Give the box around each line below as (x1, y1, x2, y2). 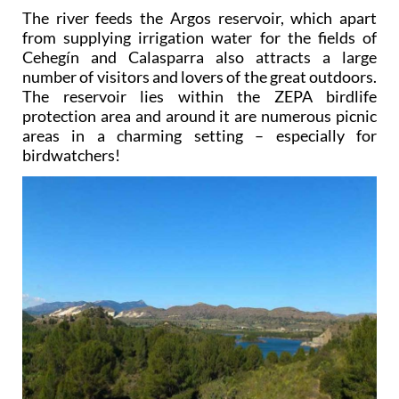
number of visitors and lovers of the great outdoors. (22, 66, 377, 86)
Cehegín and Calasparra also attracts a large (22, 46, 377, 67)
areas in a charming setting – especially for (22, 125, 377, 145)
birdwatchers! (22, 144, 120, 165)
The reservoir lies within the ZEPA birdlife (22, 85, 377, 106)
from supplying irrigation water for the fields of (22, 27, 377, 47)
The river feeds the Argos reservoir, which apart (22, 7, 377, 28)
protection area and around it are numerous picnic (22, 105, 377, 126)
